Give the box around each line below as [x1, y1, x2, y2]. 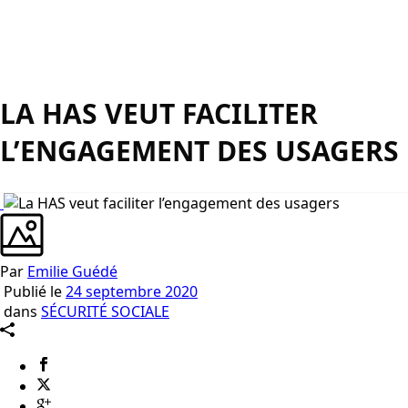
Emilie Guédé [27, 261, 117, 282]
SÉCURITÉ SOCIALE [41, 301, 169, 322]
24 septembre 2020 [66, 281, 198, 302]
